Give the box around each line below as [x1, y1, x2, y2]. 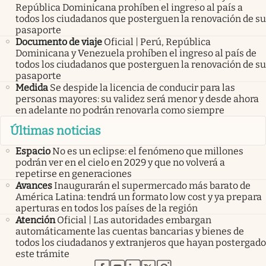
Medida [15, 81, 48, 93]
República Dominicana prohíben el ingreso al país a [15, 1, 243, 13]
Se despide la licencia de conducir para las [50, 81, 235, 93]
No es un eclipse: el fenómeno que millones [52, 145, 243, 157]
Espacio [15, 145, 50, 157]
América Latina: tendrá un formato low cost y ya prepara [15, 191, 262, 203]
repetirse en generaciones [15, 168, 132, 180]
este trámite [15, 248, 69, 260]
